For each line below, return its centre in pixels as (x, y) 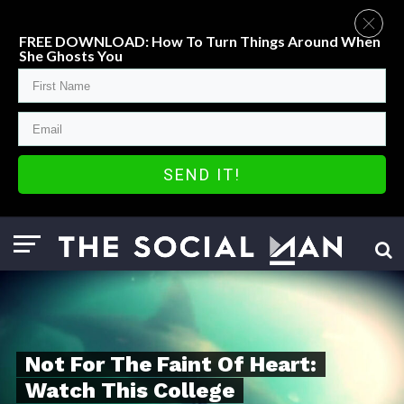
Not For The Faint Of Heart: (170, 364)
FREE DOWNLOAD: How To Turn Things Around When (200, 41)
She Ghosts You (71, 55)
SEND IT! (202, 174)
